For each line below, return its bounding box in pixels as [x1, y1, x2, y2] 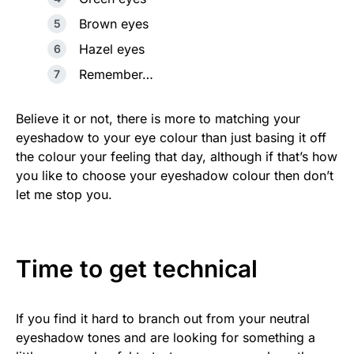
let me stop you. [16, 186, 112, 203]
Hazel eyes [79, 41, 145, 58]
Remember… [79, 66, 153, 83]
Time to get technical [16, 254, 258, 284]
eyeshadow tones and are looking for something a [16, 330, 315, 346]
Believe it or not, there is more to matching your [16, 111, 300, 127]
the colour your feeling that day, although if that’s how [16, 149, 337, 165]
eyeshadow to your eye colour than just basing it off [16, 130, 326, 146]
